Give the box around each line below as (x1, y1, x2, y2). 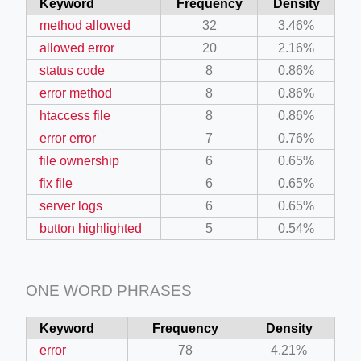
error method (39, 85, 112, 100)
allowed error (39, 40, 114, 55)
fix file (39, 176, 73, 190)
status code (39, 63, 105, 77)
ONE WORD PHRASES (26, 281, 192, 299)
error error (39, 131, 96, 145)
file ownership (39, 153, 119, 168)
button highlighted (39, 221, 142, 235)
